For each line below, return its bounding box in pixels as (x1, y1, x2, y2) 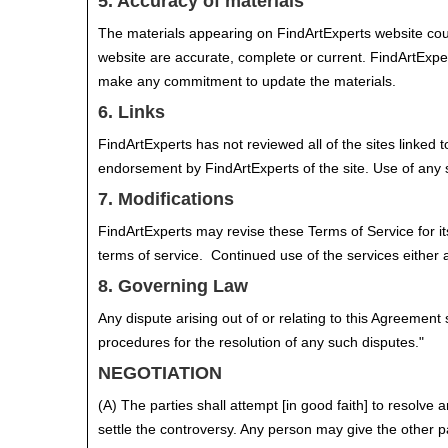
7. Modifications (98, 189, 234, 209)
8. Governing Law (98, 276, 248, 296)
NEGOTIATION (98, 363, 222, 383)
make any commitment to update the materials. (98, 73, 396, 89)
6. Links (98, 102, 165, 122)
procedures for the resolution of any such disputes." (98, 334, 424, 350)
